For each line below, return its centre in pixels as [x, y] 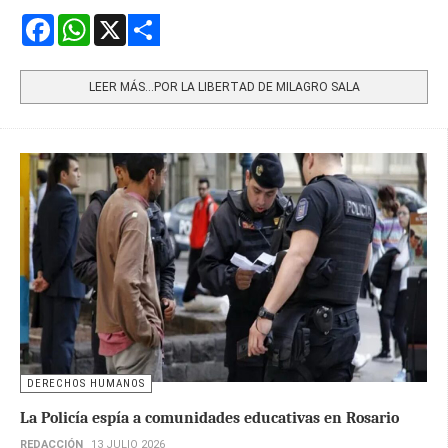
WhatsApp [118, 22]
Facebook [78, 22]
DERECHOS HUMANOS [86, 384]
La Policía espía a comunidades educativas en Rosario [209, 418]
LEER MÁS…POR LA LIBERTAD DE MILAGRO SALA [224, 87]
